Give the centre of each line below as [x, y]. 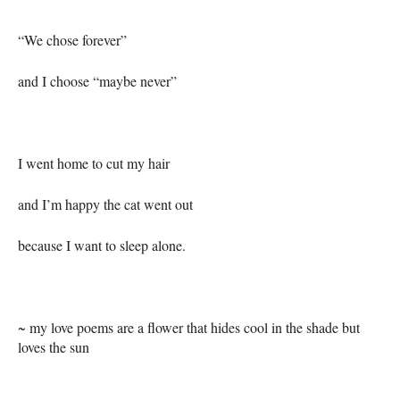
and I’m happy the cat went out [108, 204]
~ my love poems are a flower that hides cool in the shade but [189, 328]
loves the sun [54, 347]
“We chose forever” [72, 40]
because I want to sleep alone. [102, 246]
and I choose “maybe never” [97, 81]
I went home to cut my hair [94, 163]
